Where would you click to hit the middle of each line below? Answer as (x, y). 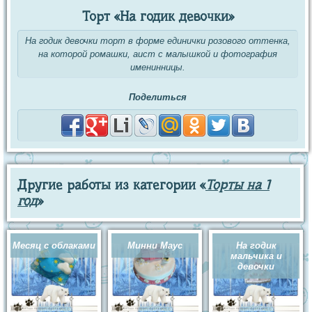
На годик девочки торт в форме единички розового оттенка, (158, 41)
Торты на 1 (237, 185)
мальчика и (256, 256)
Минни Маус (155, 246)
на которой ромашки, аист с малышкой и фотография (158, 54)
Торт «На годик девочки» (158, 17)
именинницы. (158, 68)
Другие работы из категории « (111, 185)
